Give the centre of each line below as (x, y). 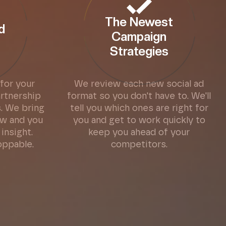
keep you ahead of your (139, 133)
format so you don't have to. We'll (139, 96)
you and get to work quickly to (139, 121)
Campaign (139, 36)
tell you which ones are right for (139, 108)
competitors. (139, 145)
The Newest (139, 22)
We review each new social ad (139, 84)
